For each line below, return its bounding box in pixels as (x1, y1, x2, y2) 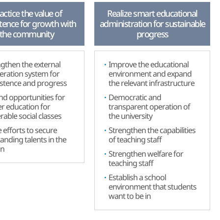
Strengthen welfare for (109, 148, 183, 159)
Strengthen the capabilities (109, 125, 195, 136)
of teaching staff (109, 134, 162, 145)
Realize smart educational (107, 7, 197, 19)
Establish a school (109, 172, 166, 183)
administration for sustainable (99, 18, 205, 29)
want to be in (109, 191, 151, 201)
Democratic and (109, 92, 161, 103)
